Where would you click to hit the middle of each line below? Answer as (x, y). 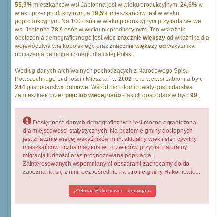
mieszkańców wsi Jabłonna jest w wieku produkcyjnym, (106, 5)
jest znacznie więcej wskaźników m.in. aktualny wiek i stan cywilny (110, 139)
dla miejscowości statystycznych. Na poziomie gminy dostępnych (108, 131)
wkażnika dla (191, 38)
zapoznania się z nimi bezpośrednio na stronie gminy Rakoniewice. (111, 172)
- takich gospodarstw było (155, 95)
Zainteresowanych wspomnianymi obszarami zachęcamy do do (106, 164)
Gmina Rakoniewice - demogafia (115, 191)
